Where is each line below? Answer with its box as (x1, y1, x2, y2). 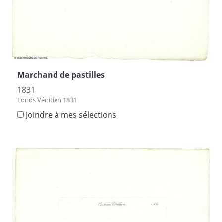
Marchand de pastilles (17, 69, 105, 80)
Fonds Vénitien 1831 (17, 95, 77, 104)
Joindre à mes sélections (26, 109, 116, 120)
